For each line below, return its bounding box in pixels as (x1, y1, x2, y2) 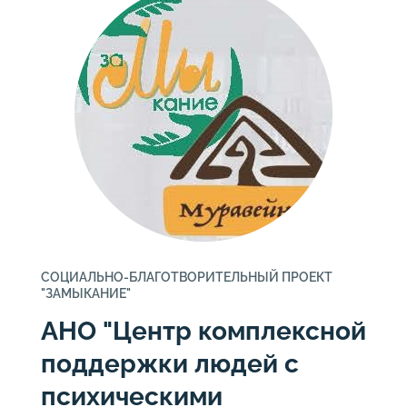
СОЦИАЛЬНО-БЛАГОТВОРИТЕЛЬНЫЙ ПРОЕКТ (41, 269, 333, 284)
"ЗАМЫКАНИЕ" (41, 285, 131, 301)
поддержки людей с (41, 348, 299, 379)
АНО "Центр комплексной (41, 315, 366, 346)
